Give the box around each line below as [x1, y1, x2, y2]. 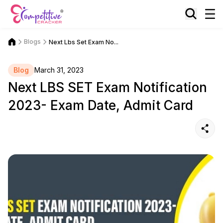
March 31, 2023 [34, 66, 84, 74]
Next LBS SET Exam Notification [8, 80, 207, 95]
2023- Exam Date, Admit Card [8, 98, 193, 113]
